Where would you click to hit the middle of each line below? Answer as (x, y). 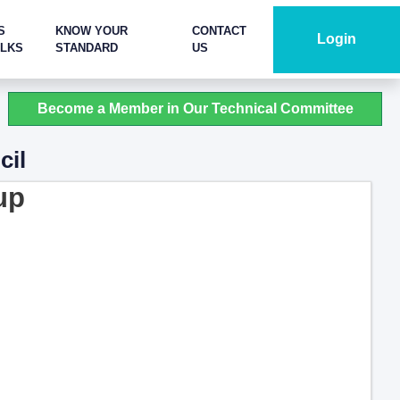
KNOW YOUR (91, 31)
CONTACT (220, 31)
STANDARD (86, 48)
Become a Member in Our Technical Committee (195, 108)
